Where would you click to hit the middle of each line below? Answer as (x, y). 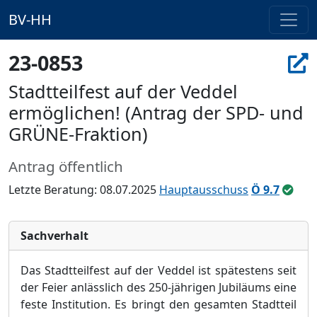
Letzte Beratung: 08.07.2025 (84, 190)
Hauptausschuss (204, 190)
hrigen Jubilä (214, 287)
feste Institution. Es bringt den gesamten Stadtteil (158, 304)
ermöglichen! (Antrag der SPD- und (156, 113)
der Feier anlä (57, 287)
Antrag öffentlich (66, 166)
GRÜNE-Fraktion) (78, 134)
